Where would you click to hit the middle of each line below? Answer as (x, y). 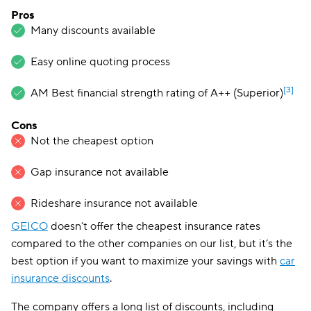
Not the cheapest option (95, 141)
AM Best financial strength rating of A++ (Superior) (157, 93)
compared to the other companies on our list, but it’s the (152, 244)
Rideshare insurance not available (114, 203)
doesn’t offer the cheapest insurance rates (154, 226)
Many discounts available (93, 31)
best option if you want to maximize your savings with (145, 261)
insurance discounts (60, 278)
